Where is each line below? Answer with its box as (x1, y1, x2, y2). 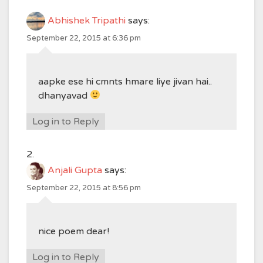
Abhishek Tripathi (48, 14, 126, 26)
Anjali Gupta (48, 164, 102, 176)
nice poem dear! (38, 225, 109, 237)
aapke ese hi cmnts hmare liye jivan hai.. (38, 75, 212, 87)
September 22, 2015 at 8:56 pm (26, 183, 141, 193)
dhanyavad (38, 89, 90, 102)
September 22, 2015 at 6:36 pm (26, 33, 141, 43)
